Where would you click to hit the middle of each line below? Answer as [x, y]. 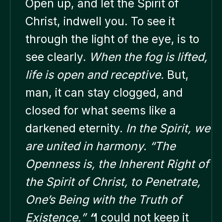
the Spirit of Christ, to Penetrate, [113, 182]
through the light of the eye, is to [112, 39]
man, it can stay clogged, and [104, 92]
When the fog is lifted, [148, 57]
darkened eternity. [76, 128]
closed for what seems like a [101, 110]
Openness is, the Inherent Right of [117, 164]
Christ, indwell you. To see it [100, 21]
